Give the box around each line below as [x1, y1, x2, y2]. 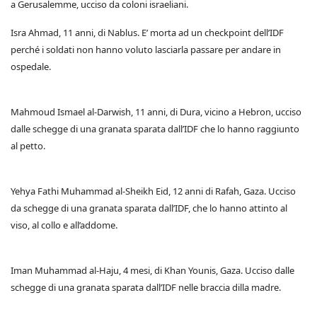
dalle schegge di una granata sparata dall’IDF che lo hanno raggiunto [11, 122, 299, 136]
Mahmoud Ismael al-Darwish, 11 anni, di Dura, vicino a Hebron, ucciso [11, 105, 301, 119]
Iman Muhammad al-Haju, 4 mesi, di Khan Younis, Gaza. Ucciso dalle [11, 264, 294, 277]
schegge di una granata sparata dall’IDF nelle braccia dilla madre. [11, 281, 281, 294]
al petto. [11, 139, 45, 153]
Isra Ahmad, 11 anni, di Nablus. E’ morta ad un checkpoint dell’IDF [11, 26, 284, 40]
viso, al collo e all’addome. [11, 219, 117, 232]
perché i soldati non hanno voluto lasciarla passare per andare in [11, 43, 281, 57]
